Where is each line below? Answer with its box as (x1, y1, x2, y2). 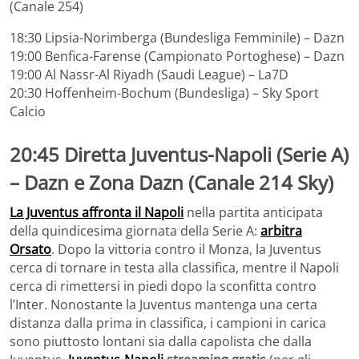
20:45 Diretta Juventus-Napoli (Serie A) (10, 140, 349, 167)
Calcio (10, 102, 46, 120)
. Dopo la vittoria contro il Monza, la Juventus (51, 240, 321, 259)
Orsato (10, 240, 51, 259)
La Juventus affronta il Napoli (10, 204, 184, 222)
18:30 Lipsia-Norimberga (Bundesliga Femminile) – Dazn (10, 28, 345, 46)
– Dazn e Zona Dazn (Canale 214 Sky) (10, 168, 333, 196)
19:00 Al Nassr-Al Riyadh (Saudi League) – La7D (10, 65, 288, 83)
